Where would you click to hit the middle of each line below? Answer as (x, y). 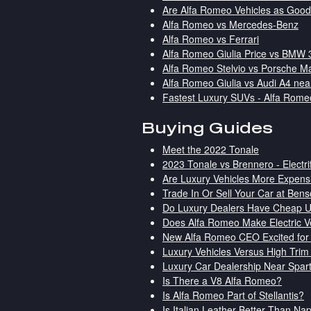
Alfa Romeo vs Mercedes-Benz (230, 24)
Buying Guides (207, 127)
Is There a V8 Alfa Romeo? (222, 281)
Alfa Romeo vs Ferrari (211, 39)
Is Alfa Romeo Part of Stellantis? (233, 295)
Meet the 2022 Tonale (211, 150)
